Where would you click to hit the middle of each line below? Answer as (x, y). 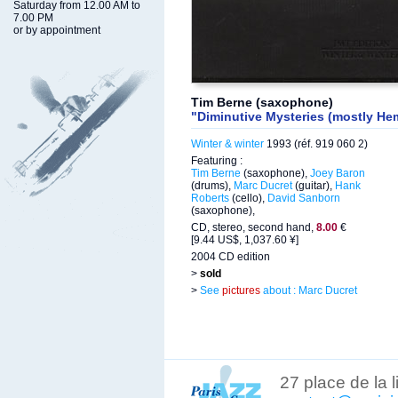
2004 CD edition (231, 257)
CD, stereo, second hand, (254, 227)
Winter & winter (227, 144)
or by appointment (57, 30)
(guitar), (314, 186)
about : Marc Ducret (309, 291)
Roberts (210, 198)
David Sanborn (304, 198)
